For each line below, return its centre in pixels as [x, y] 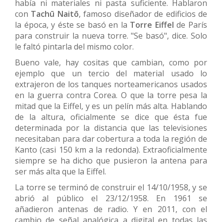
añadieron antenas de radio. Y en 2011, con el [111, 209]
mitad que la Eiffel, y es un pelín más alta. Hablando [111, 106]
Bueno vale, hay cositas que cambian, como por [111, 62]
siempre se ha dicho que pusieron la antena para [111, 160]
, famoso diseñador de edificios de [143, 14]
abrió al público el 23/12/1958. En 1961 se [111, 198]
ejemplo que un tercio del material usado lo [111, 73]
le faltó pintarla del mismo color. [74, 46]
